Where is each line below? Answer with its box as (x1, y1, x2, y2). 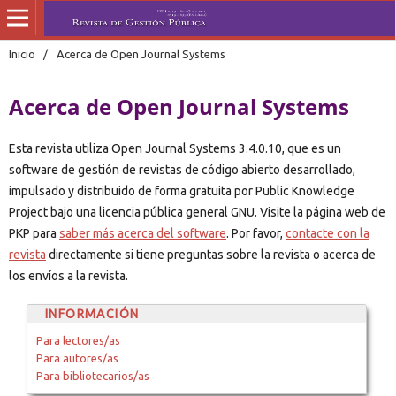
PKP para (8, 225, 59, 240)
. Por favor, (225, 225, 286, 240)
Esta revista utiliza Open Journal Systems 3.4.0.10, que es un (8, 141, 341, 156)
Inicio (8, 47, 35, 60)
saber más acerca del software (58, 225, 226, 240)
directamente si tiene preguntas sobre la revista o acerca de (45, 247, 376, 262)
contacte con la (285, 225, 369, 240)
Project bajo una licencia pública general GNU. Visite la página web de (8, 204, 385, 219)
